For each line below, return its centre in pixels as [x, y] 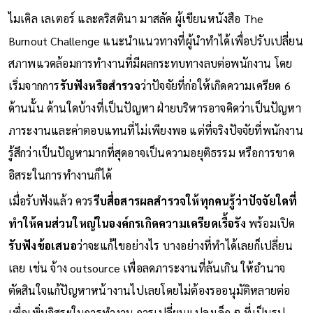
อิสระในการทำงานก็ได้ [60, 175]
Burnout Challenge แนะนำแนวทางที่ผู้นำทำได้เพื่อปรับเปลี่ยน [155, 41]
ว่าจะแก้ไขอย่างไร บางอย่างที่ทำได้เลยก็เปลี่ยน [184, 245]
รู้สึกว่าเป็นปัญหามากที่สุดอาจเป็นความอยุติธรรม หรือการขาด [151, 152]
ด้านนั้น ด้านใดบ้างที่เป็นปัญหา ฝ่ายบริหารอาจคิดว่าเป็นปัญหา [154, 108]
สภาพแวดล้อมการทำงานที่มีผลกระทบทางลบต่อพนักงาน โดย [150, 63]
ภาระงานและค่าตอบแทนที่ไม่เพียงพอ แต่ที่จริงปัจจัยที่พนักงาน [155, 130]
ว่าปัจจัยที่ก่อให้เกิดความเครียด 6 [215, 85]
